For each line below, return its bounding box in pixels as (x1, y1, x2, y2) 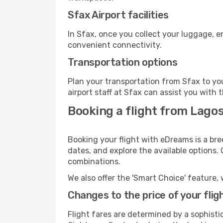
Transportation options (68, 56, 178, 68)
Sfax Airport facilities (68, 9, 169, 21)
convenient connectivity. (68, 40, 162, 50)
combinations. (68, 157, 120, 166)
